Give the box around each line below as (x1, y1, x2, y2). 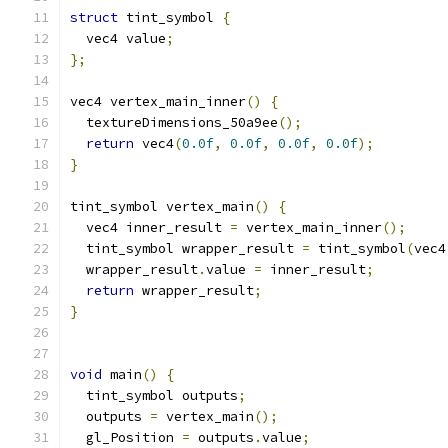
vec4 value (70, 30, 166, 47)
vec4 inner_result (70, 219, 230, 236)
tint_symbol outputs (70, 387, 238, 404)
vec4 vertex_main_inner (70, 93, 246, 110)
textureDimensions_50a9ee (70, 114, 278, 131)
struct (70, 9, 118, 26)
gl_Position (70, 429, 182, 446)
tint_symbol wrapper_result (70, 240, 302, 257)
